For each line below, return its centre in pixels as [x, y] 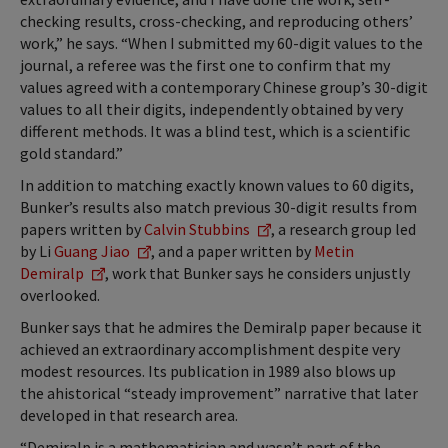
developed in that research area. [133, 415]
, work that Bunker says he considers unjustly [257, 273]
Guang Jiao [92, 251]
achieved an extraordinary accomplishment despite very [210, 349]
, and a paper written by [232, 251]
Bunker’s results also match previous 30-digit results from [218, 207]
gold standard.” [73, 153]
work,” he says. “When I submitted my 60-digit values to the [221, 43]
